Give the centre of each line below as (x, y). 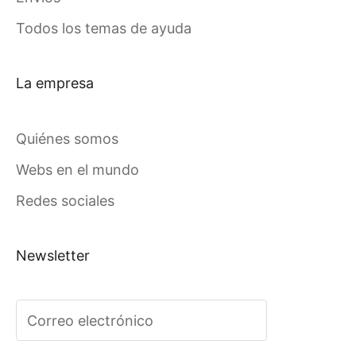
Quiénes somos (67, 139)
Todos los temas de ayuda (104, 29)
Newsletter (53, 256)
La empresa (55, 83)
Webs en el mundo (77, 170)
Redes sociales (65, 201)
